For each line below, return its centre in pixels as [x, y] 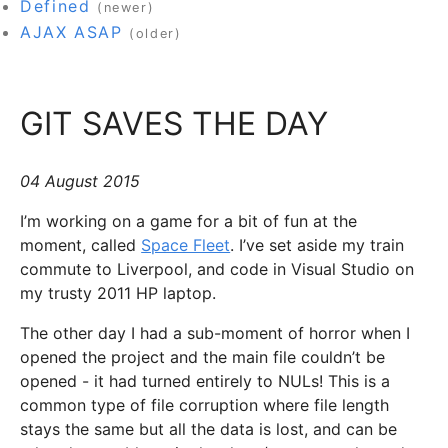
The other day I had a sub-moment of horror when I [215, 333]
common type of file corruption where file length [205, 405]
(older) [155, 33]
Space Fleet [186, 245]
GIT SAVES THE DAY [174, 123]
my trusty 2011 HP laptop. [118, 293]
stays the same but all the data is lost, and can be [209, 429]
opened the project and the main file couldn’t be [203, 357]
